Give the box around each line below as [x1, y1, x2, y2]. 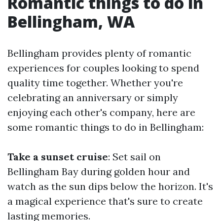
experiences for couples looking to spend [7, 62, 199, 74]
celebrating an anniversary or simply [7, 91, 178, 104]
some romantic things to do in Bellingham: [7, 121, 204, 133]
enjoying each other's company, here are [7, 106, 195, 118]
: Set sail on [108, 150, 161, 163]
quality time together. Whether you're [7, 76, 183, 89]
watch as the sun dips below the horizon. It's [7, 180, 213, 192]
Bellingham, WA [7, 11, 135, 32]
